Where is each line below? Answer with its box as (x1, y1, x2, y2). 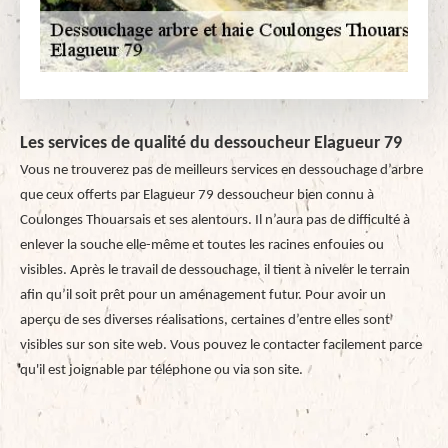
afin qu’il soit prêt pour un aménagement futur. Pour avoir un (20, 288, 386, 303)
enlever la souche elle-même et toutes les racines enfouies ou (20, 238, 384, 253)
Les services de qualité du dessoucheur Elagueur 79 (20, 134, 402, 153)
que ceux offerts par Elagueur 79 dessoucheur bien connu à (20, 188, 374, 203)
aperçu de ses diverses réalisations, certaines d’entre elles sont (20, 313, 390, 328)
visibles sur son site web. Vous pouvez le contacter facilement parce (20, 338, 422, 353)
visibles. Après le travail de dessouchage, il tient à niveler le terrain (20, 263, 410, 278)
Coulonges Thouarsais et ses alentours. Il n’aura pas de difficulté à (20, 213, 410, 228)
